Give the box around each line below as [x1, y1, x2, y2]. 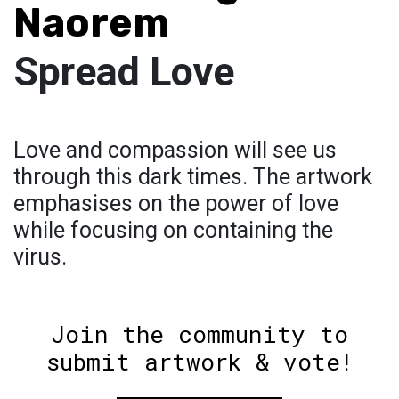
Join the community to [51, 318, 348, 349]
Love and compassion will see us [13, 136, 337, 163]
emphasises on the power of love [13, 190, 338, 216]
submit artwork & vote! [45, 346, 354, 377]
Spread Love [13, 47, 234, 95]
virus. [13, 243, 67, 270]
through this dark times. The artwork [13, 163, 372, 190]
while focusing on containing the [13, 216, 333, 243]
